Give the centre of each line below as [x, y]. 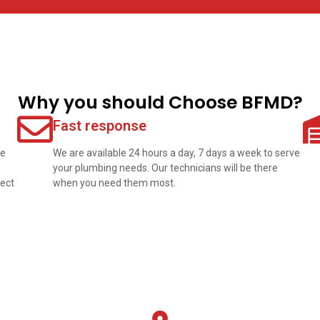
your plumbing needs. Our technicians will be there [165, 168]
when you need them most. [114, 183]
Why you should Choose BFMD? [160, 103]
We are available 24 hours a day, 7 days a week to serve [176, 153]
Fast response [100, 126]
